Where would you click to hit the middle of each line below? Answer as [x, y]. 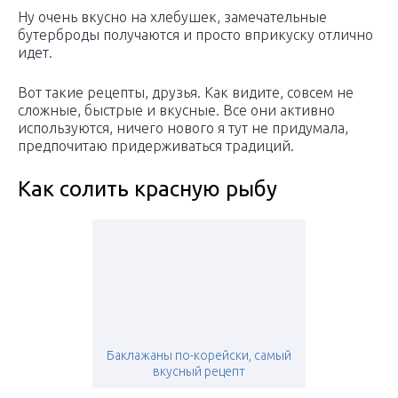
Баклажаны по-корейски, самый [199, 356]
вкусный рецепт [199, 372]
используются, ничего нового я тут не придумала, [183, 128]
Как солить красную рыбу [147, 189]
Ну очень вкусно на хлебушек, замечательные [172, 17]
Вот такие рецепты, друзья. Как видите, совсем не [186, 93]
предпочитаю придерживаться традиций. [156, 146]
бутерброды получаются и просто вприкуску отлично [195, 35]
